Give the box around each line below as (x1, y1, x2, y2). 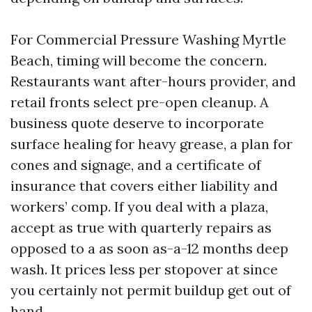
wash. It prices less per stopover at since (10, 260, 278, 278)
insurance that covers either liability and (10, 177, 278, 194)
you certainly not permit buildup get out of (10, 281, 291, 299)
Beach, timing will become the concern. (10, 52, 267, 69)
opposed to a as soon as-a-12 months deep (10, 240, 288, 257)
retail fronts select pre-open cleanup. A (10, 93, 269, 111)
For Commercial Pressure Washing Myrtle (10, 31, 286, 48)
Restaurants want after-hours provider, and (10, 72, 296, 90)
